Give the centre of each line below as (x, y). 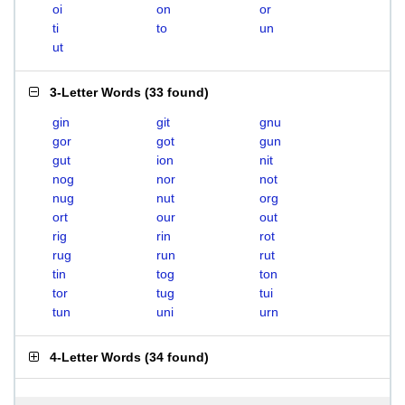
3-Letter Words (95, 92)
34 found (177, 357)
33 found (177, 92)
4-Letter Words (95, 357)
